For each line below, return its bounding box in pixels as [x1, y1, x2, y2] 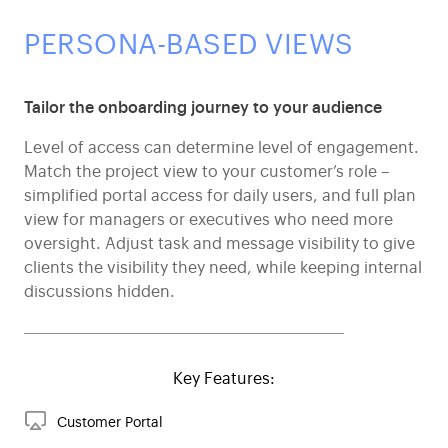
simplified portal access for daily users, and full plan [24, 183, 416, 206]
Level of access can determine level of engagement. [24, 135, 419, 158]
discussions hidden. [24, 279, 179, 302]
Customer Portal [57, 411, 163, 431]
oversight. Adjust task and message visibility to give [24, 231, 415, 254]
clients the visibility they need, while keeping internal [24, 255, 422, 278]
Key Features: [173, 366, 275, 389]
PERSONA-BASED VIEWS [24, 23, 354, 62]
